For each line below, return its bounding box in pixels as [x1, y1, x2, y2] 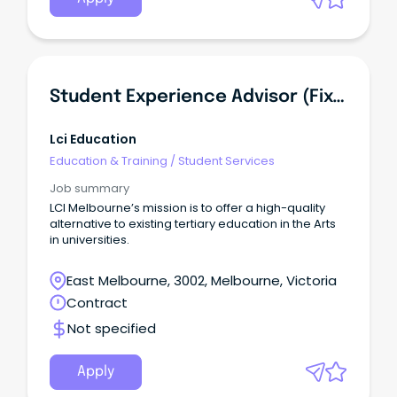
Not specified [67, 319, 156, 339]
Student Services [178, 152, 275, 169]
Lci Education [50, 130, 136, 148]
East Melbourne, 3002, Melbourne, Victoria [66, 271, 337, 291]
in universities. [50, 231, 129, 249]
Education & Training [50, 152, 167, 169]
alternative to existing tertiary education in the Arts [50, 215, 336, 233]
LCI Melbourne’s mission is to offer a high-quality [50, 199, 325, 217]
